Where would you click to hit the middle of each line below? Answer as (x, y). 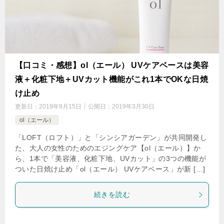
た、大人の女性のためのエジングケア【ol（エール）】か (108, 148)
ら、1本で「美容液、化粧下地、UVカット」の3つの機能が (111, 158)
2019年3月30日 (133, 106)
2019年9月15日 (60, 106)
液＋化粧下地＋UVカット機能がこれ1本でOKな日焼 (111, 79)
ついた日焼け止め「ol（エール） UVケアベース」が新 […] (110, 169)
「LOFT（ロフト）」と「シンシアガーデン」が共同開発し (111, 137)
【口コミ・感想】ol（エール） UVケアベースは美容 (112, 65)
